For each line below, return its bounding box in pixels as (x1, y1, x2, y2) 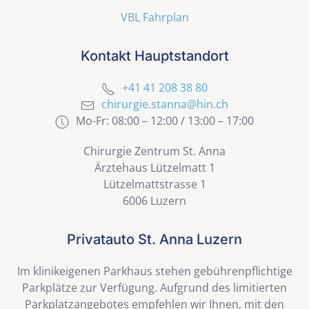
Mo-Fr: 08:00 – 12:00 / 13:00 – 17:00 (76, 113, 254, 129)
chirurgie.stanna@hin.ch (101, 97, 228, 112)
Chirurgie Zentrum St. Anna (83, 143, 226, 159)
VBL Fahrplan (120, 10, 189, 26)
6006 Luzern (123, 193, 186, 209)
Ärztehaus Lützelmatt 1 (94, 160, 215, 176)
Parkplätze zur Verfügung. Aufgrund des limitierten (22, 280, 287, 296)
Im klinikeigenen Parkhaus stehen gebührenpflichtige (17, 263, 292, 279)
